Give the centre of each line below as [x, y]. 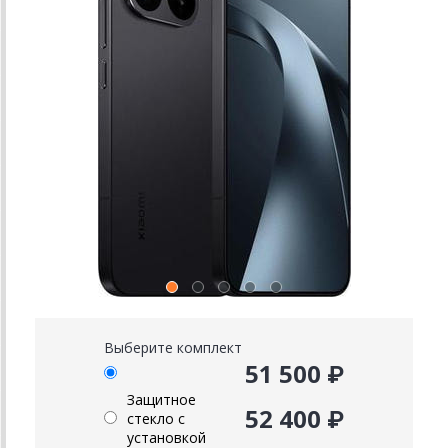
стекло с [156, 418]
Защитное [161, 399]
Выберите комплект [173, 347]
